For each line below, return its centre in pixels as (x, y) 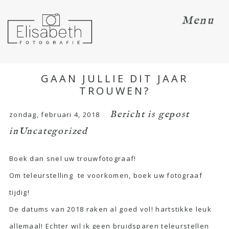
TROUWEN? (114, 90)
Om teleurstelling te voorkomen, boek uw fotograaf (106, 175)
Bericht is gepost (150, 114)
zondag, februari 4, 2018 (54, 114)
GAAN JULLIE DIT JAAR (114, 78)
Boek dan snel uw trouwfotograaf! (73, 158)
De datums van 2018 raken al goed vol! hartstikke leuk (110, 209)
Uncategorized (53, 131)
